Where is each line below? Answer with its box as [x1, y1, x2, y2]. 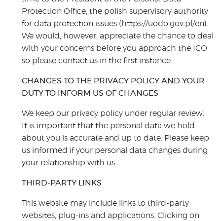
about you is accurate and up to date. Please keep [22, 134, 209, 142]
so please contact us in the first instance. [22, 57, 172, 65]
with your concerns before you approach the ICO [22, 44, 207, 52]
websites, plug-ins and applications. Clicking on [22, 212, 199, 220]
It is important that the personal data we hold [22, 122, 195, 130]
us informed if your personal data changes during [22, 147, 208, 154]
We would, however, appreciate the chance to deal [22, 32, 214, 40]
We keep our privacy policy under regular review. [22, 110, 204, 117]
